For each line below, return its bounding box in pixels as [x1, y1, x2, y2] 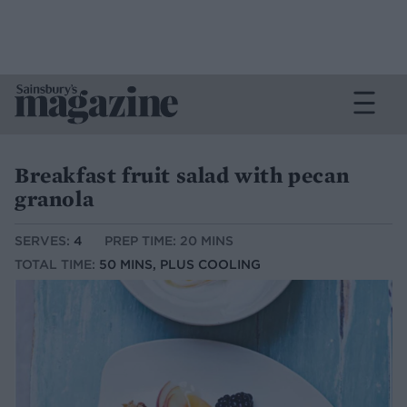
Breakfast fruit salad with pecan [15, 161, 350, 189]
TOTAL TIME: [15, 256, 99, 273]
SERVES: [15, 233, 74, 250]
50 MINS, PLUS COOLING [99, 256, 261, 273]
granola [15, 184, 94, 213]
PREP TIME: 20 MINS [104, 233, 233, 250]
